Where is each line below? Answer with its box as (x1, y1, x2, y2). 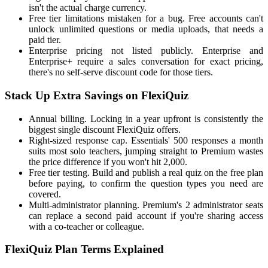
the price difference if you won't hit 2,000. (29, 156, 187, 167)
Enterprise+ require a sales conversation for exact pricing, (29, 56, 263, 67)
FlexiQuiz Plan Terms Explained (5, 243, 164, 256)
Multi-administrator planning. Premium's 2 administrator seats (29, 199, 263, 210)
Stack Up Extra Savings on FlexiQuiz (5, 89, 188, 102)
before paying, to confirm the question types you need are (29, 178, 263, 188)
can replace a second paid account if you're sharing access (29, 210, 263, 221)
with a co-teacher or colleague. (29, 221, 144, 232)
